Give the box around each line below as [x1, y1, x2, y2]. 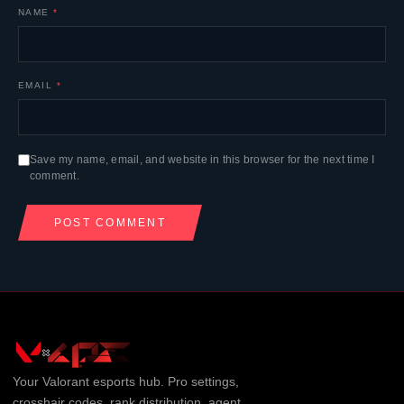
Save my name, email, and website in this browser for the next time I [30, 152, 375, 166]
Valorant [41, 373, 89, 389]
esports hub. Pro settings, [88, 373, 239, 389]
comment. [30, 169, 79, 182]
